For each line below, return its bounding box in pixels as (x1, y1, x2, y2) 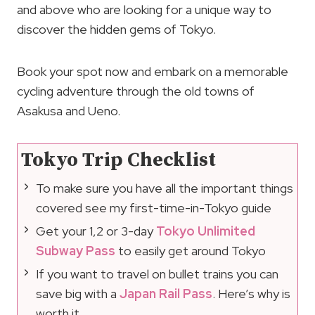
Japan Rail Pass (120, 285, 212, 302)
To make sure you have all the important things (36, 180, 293, 197)
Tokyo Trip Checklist (21, 148, 216, 172)
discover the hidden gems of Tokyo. (17, 21, 216, 37)
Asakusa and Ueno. (17, 103, 120, 119)
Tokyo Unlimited (156, 223, 255, 240)
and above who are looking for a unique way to (17, 1, 271, 18)
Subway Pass (36, 243, 115, 259)
